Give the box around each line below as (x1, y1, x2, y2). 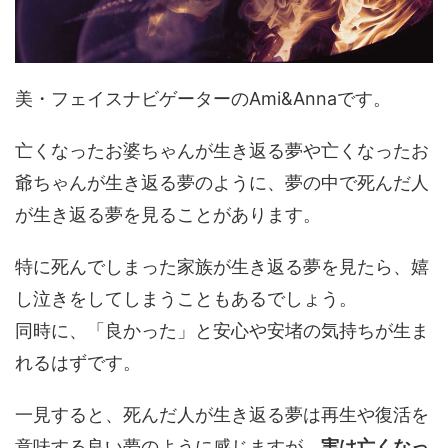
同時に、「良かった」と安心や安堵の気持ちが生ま (15, 319, 429, 341)
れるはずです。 (15, 351, 141, 373)
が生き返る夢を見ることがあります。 (15, 203, 321, 225)
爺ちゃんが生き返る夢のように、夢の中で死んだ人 (15, 171, 429, 193)
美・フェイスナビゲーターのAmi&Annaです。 (15, 87, 391, 109)
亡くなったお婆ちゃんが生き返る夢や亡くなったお (15, 139, 429, 161)
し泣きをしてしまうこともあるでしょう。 (15, 287, 357, 309)
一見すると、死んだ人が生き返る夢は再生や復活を (15, 403, 429, 425)
